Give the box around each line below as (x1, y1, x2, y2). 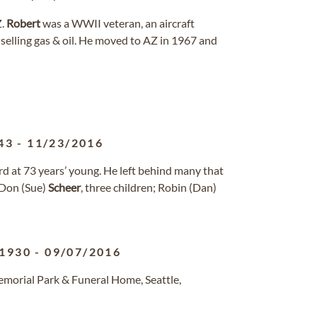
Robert (6, 16, 40, 30)
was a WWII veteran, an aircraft (40, 16, 195, 30)
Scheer (48, 180, 81, 194)
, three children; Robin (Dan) (81, 180, 217, 194)
